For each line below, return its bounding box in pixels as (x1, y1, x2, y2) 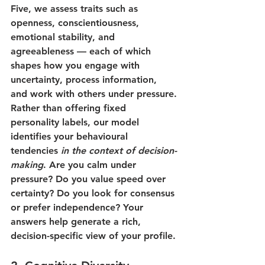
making (11, 159, 43, 171)
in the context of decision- (61, 145, 177, 157)
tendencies (11, 145, 61, 157)
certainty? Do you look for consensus (11, 188, 177, 199)
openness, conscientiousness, (11, 17, 142, 29)
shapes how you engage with (11, 60, 143, 72)
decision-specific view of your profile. (11, 230, 176, 242)
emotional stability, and (11, 31, 118, 43)
